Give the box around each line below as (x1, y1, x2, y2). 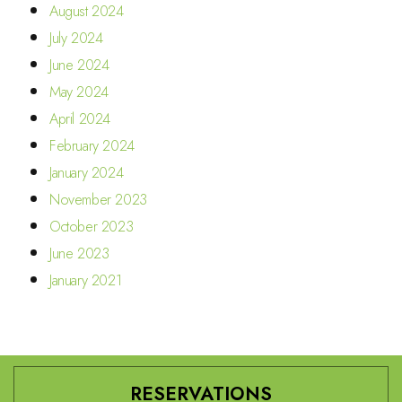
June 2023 (49, 242, 109, 264)
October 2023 (49, 215, 134, 237)
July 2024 (49, 27, 103, 48)
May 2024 (49, 81, 109, 102)
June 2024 (49, 54, 109, 75)
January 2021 (49, 269, 122, 291)
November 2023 (49, 188, 147, 210)
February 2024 (49, 135, 135, 156)
